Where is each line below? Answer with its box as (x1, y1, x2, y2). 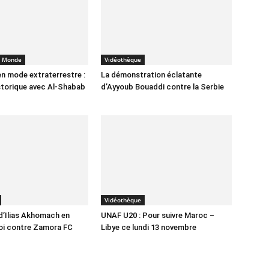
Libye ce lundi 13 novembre (101, 223, 196, 232)
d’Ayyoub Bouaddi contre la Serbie (101, 82, 224, 91)
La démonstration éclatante (101, 70, 202, 79)
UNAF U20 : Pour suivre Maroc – (101, 211, 214, 220)
